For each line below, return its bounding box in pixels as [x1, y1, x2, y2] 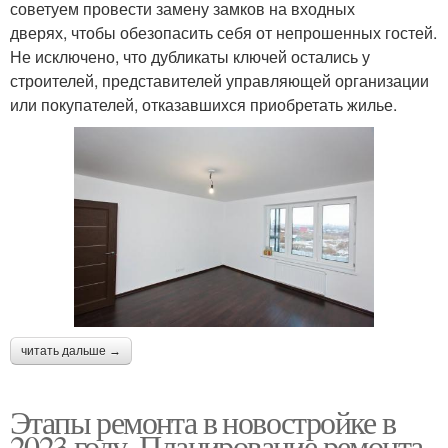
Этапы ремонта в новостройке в [10, 399, 396, 443]
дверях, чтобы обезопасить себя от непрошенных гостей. [10, 21, 437, 45]
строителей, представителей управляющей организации [10, 69, 429, 93]
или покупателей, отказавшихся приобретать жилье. [10, 93, 397, 117]
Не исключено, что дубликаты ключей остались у [10, 45, 370, 69]
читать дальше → [21, 343, 121, 358]
